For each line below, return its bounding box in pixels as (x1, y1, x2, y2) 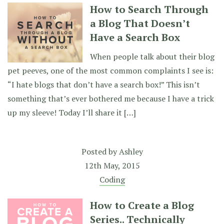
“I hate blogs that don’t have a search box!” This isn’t (7, 79, 200, 90)
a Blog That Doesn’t (90, 16, 190, 30)
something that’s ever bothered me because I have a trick (7, 93, 214, 104)
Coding (99, 174, 125, 185)
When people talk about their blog (90, 51, 214, 62)
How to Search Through (90, 2, 208, 16)
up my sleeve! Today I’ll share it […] (7, 107, 136, 118)
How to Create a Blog (90, 198, 194, 212)
